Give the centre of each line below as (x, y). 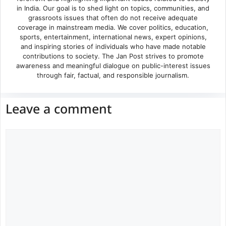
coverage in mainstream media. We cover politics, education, (113, 27)
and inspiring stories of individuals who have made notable (113, 47)
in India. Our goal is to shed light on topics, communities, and (113, 8)
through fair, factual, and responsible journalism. (113, 75)
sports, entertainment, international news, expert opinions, (113, 37)
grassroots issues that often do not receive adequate (113, 18)
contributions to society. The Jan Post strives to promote (113, 56)
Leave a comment (59, 111)
